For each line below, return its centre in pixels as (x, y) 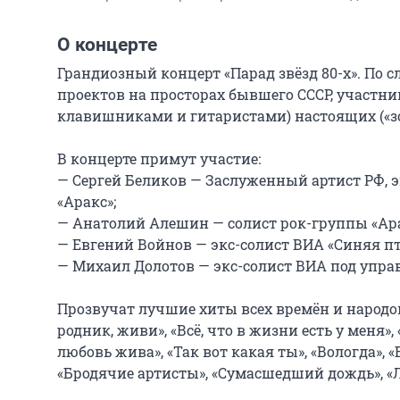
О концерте (107, 45)
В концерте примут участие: (159, 158)
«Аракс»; (87, 201)
